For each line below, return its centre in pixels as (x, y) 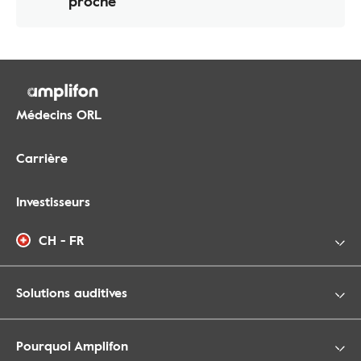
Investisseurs (53, 202)
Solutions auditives (72, 293)
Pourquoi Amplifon (72, 346)
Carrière (42, 158)
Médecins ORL (59, 115)
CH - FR (61, 241)
